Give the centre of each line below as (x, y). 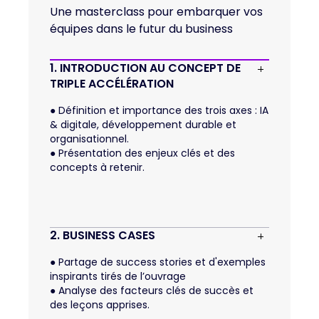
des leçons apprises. (100, 305)
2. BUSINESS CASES (103, 236)
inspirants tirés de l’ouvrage (118, 277)
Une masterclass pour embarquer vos (156, 12)
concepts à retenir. (97, 168)
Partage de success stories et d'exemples (161, 262)
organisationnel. (89, 139)
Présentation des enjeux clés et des (145, 153)
